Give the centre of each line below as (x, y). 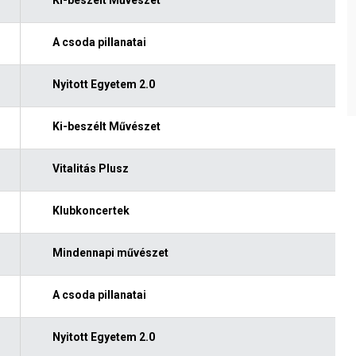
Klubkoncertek (91, 210)
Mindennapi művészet (110, 252)
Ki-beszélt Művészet (106, 126)
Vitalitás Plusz (90, 168)
